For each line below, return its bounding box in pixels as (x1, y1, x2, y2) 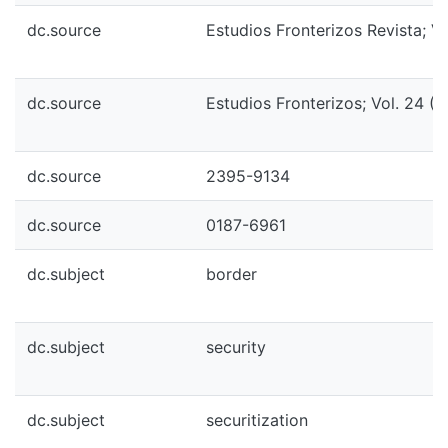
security (206, 337, 266, 357)
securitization (206, 410, 308, 430)
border (206, 264, 257, 284)
